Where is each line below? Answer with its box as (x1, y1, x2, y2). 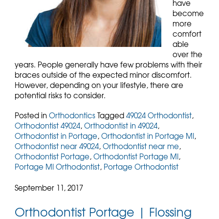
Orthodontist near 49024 (15, 140, 99, 152)
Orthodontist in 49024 (84, 120, 157, 131)
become (172, 7, 204, 19)
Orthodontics (49, 109, 95, 121)
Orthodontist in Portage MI (101, 130, 194, 141)
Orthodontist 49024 (15, 120, 80, 131)
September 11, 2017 (15, 182, 83, 193)
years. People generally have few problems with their (15, 59, 202, 70)
